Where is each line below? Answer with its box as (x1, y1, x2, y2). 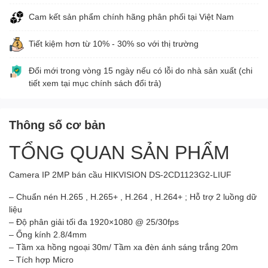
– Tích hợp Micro (9, 254, 74, 264)
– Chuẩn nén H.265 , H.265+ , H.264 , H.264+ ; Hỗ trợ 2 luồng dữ (9, 191, 257, 202)
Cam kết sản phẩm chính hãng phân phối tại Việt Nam (29, 11, 234, 22)
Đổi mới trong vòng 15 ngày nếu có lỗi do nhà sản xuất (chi (29, 65, 252, 75)
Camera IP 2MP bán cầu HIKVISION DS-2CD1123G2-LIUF (9, 169, 232, 179)
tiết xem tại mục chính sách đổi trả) (29, 77, 162, 88)
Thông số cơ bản (9, 117, 105, 132)
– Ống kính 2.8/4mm (9, 229, 87, 239)
